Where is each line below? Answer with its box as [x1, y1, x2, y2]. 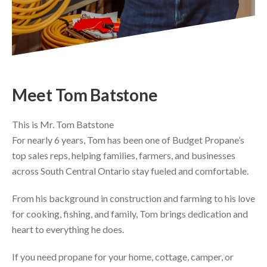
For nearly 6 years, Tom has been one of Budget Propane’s [12, 134, 244, 146]
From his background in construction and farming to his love [12, 193, 255, 204]
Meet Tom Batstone [12, 85, 158, 105]
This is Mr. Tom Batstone [12, 119, 116, 131]
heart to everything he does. [12, 223, 124, 235]
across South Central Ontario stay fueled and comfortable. [12, 165, 249, 177]
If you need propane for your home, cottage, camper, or [12, 251, 234, 263]
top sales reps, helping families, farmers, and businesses [12, 150, 235, 162]
